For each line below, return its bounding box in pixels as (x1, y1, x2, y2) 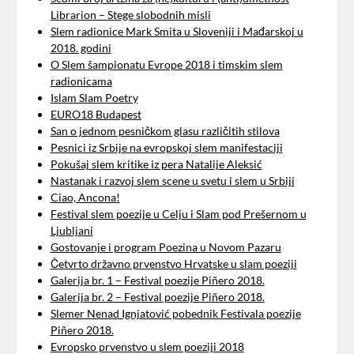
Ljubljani (50, 224, 93, 238)
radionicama (50, 74, 112, 88)
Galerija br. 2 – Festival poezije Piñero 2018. (50, 290, 265, 304)
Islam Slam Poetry (50, 91, 138, 105)
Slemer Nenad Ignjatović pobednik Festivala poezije (50, 307, 301, 321)
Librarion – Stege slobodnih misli (50, 8, 211, 22)
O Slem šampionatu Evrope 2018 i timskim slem (50, 58, 283, 72)
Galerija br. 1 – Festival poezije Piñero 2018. (50, 273, 265, 288)
